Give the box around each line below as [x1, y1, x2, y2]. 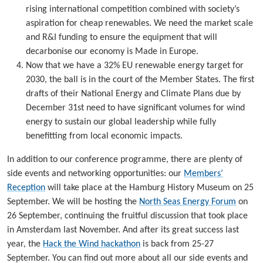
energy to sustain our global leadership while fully [26, 117, 216, 127]
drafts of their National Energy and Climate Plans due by [26, 89, 241, 99]
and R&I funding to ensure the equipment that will [26, 32, 217, 42]
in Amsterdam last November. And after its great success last [7, 225, 239, 235]
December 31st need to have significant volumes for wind [26, 103, 245, 113]
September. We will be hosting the [7, 197, 139, 207]
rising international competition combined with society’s [26, 4, 240, 14]
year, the [7, 239, 43, 249]
